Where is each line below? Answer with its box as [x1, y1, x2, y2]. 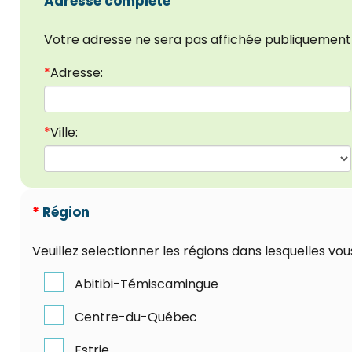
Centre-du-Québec [75, 307, 197, 326]
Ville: [50, 123, 78, 141]
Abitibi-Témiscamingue [75, 274, 218, 293]
